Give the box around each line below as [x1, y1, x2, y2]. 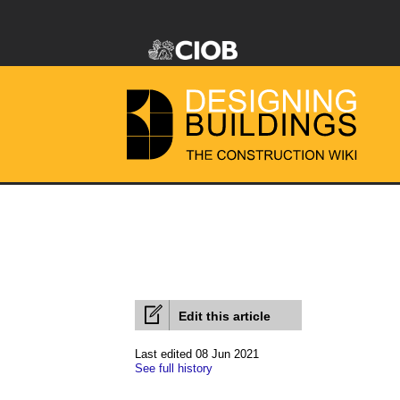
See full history [135, 362, 212, 375]
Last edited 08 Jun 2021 [135, 347, 259, 361]
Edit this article [179, 309, 271, 323]
